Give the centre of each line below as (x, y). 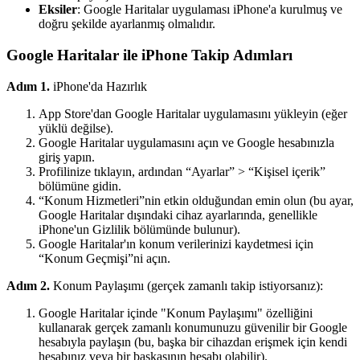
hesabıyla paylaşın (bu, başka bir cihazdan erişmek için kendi (193, 342)
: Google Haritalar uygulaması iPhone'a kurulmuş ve (210, 10)
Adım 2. (28, 285)
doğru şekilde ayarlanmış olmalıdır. (127, 24)
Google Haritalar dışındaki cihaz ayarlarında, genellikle (178, 215)
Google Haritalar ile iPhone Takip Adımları (149, 55)
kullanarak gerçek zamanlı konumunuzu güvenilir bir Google (193, 327)
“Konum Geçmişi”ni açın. (104, 258)
